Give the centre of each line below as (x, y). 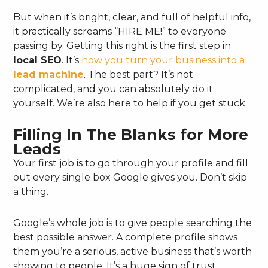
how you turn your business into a (163, 60)
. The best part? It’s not (139, 74)
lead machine (49, 74)
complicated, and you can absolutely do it (113, 89)
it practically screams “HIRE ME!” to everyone (120, 31)
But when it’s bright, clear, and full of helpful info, (132, 17)
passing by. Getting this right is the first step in (122, 45)
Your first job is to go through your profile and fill (131, 163)
